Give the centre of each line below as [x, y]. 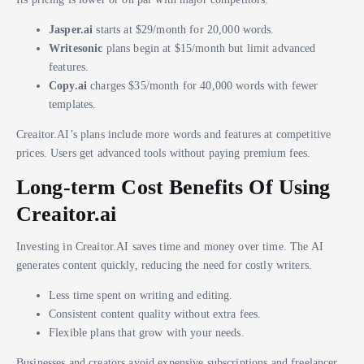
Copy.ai [68, 85]
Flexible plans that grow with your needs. [147, 333]
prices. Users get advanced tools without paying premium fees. [164, 152]
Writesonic [76, 48]
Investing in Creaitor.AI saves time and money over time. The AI [170, 247]
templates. [73, 104]
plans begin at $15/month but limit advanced [209, 48]
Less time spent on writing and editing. [141, 295]
